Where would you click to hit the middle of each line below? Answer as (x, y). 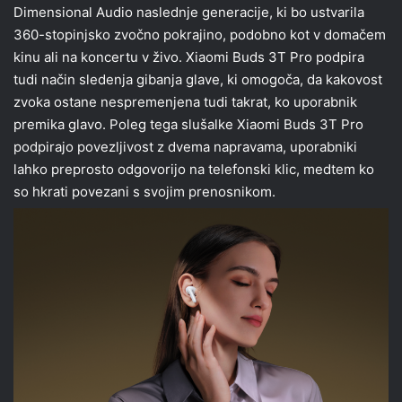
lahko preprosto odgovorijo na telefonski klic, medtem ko (194, 170)
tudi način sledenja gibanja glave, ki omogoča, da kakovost (198, 80)
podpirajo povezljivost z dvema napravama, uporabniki (185, 147)
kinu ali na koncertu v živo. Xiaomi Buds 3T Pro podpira (189, 57)
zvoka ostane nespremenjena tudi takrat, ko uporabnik (185, 102)
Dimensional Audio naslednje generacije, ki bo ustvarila (189, 13)
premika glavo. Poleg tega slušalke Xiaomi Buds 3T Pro (188, 125)
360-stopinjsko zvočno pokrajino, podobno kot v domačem (200, 35)
